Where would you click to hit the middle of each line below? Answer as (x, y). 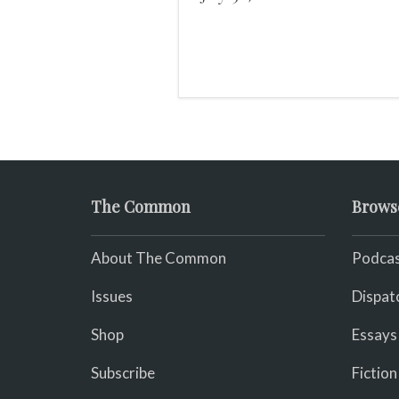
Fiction (374, 373)
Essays (374, 334)
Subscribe (123, 373)
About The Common (159, 258)
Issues (112, 296)
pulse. (222, 21)
